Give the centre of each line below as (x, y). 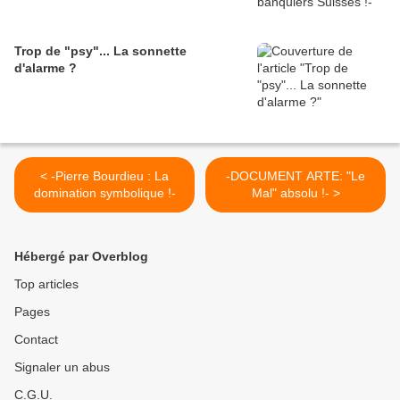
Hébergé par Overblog (81, 257)
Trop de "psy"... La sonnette (100, 51)
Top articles (46, 284)
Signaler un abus (62, 367)
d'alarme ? (46, 68)
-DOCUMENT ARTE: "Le (296, 176)
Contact (36, 340)
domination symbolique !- (104, 193)
